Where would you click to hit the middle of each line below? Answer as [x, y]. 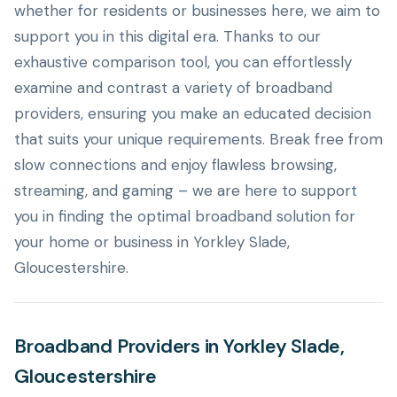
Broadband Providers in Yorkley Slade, [180, 346]
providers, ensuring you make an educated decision [193, 113]
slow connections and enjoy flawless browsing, [175, 165]
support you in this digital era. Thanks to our [167, 36]
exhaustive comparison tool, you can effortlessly [183, 62]
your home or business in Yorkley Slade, [152, 242]
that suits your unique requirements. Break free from [198, 139]
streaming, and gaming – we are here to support [186, 191]
